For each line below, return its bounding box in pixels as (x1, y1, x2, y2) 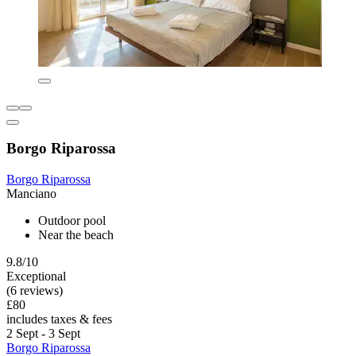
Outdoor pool (38, 214, 106, 228)
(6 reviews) (6, 284, 63, 298)
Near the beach (38, 228, 114, 242)
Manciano (6, 187, 56, 201)
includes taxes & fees (6, 312, 112, 327)
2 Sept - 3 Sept (6, 327, 80, 341)
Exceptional (6, 269, 66, 284)
